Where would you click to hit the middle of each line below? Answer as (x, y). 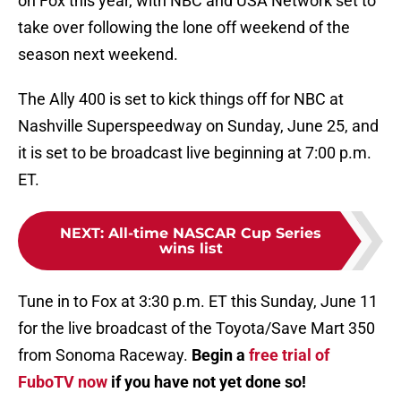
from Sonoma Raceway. (105, 355)
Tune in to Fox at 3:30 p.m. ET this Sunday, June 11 (198, 302)
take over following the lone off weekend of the (184, 28)
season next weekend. (98, 55)
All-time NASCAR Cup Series (215, 234)
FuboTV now (63, 382)
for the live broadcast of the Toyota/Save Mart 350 (196, 328)
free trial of (289, 355)
